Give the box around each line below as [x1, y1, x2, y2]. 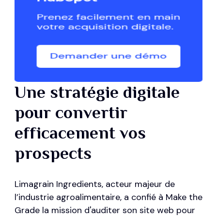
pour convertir [15, 103, 127, 123]
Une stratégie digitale [15, 82, 180, 102]
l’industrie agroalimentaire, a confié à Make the [15, 191, 202, 203]
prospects [15, 143, 92, 163]
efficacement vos [15, 123, 146, 143]
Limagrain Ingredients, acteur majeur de [15, 178, 175, 190]
